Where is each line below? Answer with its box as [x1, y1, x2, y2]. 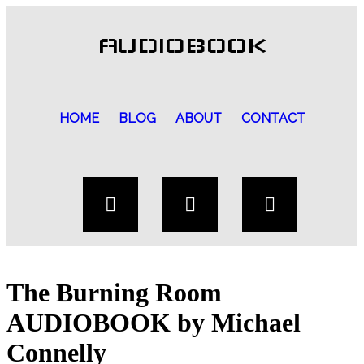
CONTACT [240, 110, 305, 126]
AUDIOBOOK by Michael [6, 308, 301, 338]
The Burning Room [6, 278, 222, 308]
